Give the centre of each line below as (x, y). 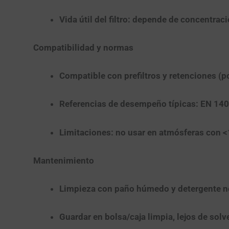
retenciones (192, 76)
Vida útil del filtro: (95, 19)
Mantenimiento (63, 160)
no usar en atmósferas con (168, 132)
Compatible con (91, 76)
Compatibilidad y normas (83, 47)
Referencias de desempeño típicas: (130, 104)
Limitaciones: (86, 132)
